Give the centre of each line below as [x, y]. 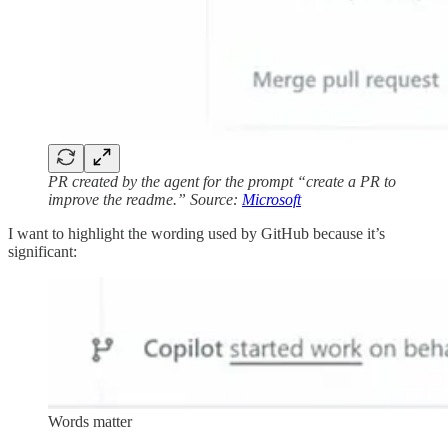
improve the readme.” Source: [145, 200]
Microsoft [271, 200]
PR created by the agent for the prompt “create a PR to [222, 182]
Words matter [90, 422]
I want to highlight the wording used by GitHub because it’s [196, 234]
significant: [42, 252]
